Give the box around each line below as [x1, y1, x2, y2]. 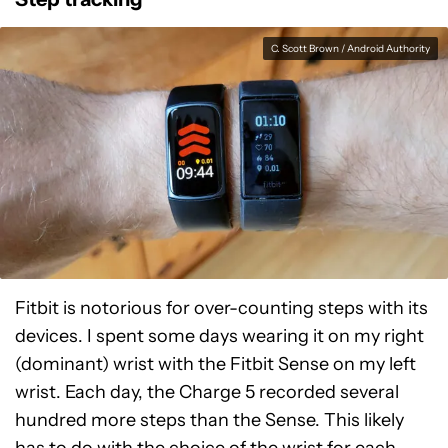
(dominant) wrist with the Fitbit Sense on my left [15, 353, 416, 376]
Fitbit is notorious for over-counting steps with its [15, 297, 428, 320]
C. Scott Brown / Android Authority [271, 42, 430, 56]
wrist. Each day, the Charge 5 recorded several [15, 381, 399, 404]
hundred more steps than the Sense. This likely [15, 409, 404, 432]
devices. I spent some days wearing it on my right [15, 325, 424, 348]
